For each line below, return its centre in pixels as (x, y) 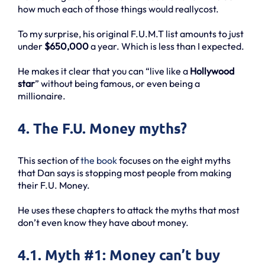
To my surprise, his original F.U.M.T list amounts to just (131, 33)
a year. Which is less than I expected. (167, 46)
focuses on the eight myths (174, 160)
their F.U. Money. (54, 185)
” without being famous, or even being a (117, 83)
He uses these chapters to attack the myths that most (129, 210)
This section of (49, 160)
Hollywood (212, 71)
